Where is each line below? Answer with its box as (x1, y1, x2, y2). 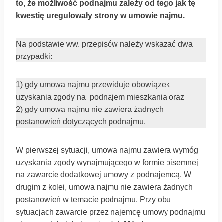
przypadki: (16, 52, 52, 60)
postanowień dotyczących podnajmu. (16, 117, 146, 126)
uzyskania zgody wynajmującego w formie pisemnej (16, 158, 198, 166)
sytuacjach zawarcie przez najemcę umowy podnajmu (16, 208, 205, 216)
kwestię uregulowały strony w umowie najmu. (16, 11, 185, 20)
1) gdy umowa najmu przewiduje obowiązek (16, 80, 170, 89)
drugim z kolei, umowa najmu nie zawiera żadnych (16, 183, 193, 191)
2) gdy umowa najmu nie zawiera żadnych (16, 105, 164, 113)
